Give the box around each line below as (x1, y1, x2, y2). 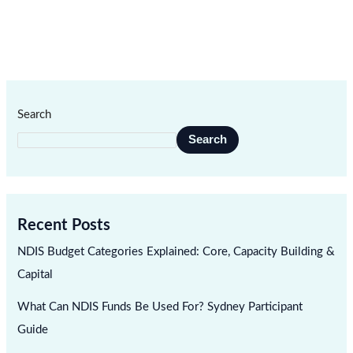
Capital (17, 268, 54, 281)
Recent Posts (17, 217, 110, 233)
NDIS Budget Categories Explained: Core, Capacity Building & (17, 245, 336, 258)
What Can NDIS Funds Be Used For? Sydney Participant (17, 300, 303, 313)
